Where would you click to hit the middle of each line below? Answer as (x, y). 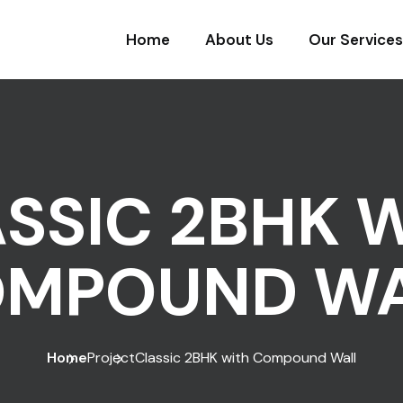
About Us (239, 40)
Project (111, 358)
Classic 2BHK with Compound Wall (246, 358)
